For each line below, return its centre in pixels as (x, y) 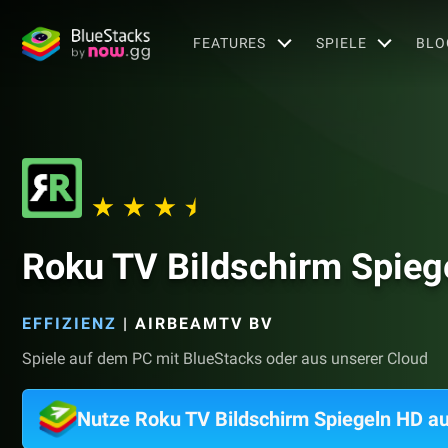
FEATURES (230, 42)
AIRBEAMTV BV (204, 323)
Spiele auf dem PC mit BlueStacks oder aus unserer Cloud (225, 358)
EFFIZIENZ (69, 323)
